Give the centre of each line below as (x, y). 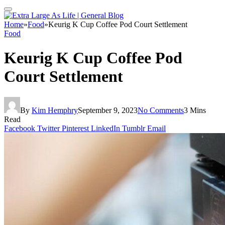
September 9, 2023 (108, 110)
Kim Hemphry (55, 110)
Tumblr (134, 128)
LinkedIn (105, 128)
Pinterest (75, 128)
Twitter (48, 128)
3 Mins (195, 110)
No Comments (161, 110)
